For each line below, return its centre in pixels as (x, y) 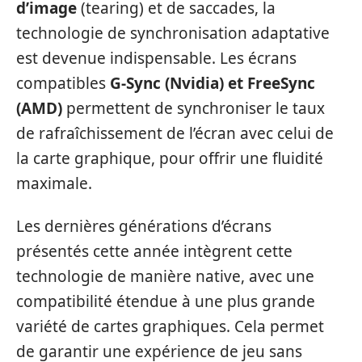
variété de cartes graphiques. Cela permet (170, 327)
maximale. (54, 183)
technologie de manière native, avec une (165, 277)
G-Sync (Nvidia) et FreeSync (213, 83)
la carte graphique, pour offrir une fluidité (170, 158)
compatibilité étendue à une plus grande (166, 302)
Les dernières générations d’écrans (144, 227)
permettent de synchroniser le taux (194, 108)
